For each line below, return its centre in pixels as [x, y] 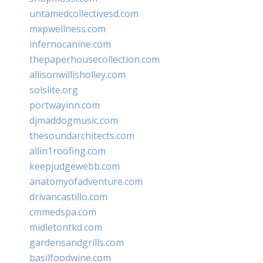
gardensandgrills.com [77, 242]
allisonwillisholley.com [77, 74]
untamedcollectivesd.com [84, 13]
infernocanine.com [70, 44]
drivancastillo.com [68, 196]
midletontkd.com [66, 227]
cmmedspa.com [63, 212]
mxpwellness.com [68, 28]
